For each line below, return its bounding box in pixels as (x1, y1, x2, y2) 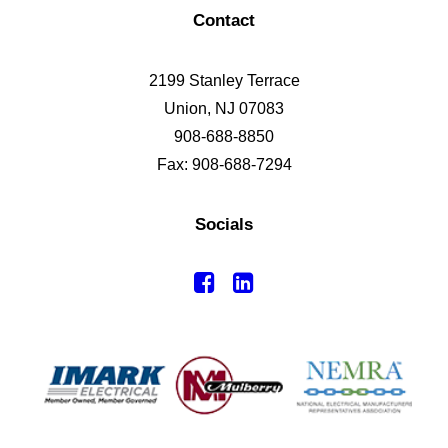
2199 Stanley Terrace (148, 72, 300, 89)
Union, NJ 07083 (164, 100, 284, 117)
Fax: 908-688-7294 (156, 156, 292, 173)
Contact (193, 11, 255, 30)
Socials (195, 215, 253, 234)
